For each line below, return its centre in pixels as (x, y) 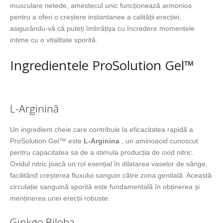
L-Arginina (102, 141)
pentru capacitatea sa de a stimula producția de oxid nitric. (102, 152)
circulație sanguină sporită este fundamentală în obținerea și (105, 186)
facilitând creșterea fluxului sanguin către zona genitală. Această (111, 175)
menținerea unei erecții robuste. (60, 198)
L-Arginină (34, 108)
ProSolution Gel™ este (47, 141)
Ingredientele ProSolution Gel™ (102, 65)
